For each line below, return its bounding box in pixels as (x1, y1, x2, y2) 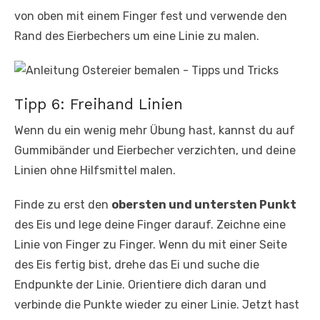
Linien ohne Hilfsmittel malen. (14, 164, 176, 178)
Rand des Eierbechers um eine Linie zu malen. (14, 29, 259, 44)
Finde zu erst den (14, 198, 111, 212)
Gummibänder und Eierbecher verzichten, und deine (14, 144, 296, 158)
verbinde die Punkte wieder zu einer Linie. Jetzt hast (14, 298, 299, 312)
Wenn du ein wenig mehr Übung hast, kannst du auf (14, 124, 295, 138)
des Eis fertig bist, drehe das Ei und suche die (14, 258, 259, 272)
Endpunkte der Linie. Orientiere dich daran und (14, 278, 266, 292)
